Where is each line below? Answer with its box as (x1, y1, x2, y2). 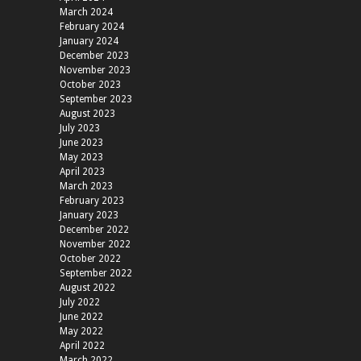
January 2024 (60, 35, 118, 48)
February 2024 (60, 21, 124, 33)
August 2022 (60, 282, 115, 294)
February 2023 (60, 195, 124, 207)
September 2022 (60, 268, 132, 280)
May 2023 (60, 151, 103, 164)
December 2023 (60, 50, 129, 62)
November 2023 (60, 64, 131, 77)
